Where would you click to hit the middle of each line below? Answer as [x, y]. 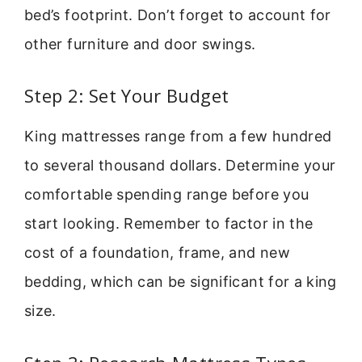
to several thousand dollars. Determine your [180, 166]
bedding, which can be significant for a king [181, 282]
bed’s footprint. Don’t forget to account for [178, 15]
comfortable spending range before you [167, 195]
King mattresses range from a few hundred [178, 137]
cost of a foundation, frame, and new [157, 253]
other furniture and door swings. [140, 44]
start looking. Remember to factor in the [169, 224]
